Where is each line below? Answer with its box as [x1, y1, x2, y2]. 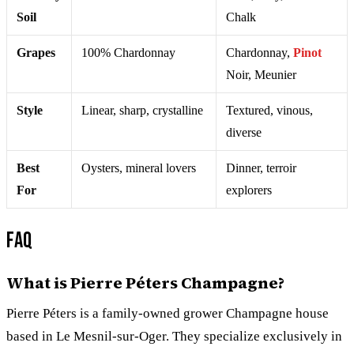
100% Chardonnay [81, 45, 175, 59]
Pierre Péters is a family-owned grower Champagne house [6, 305, 329, 321]
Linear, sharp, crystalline [81, 103, 203, 117]
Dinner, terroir [226, 160, 296, 175]
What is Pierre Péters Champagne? [6, 271, 284, 294]
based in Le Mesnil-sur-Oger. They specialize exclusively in [6, 328, 342, 344]
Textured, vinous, [226, 103, 313, 117]
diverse [226, 125, 262, 139]
